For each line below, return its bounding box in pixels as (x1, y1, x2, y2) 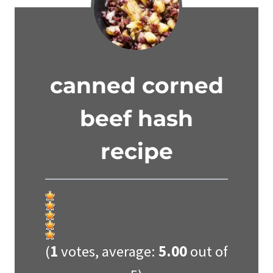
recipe (100, 138, 173, 165)
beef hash (80, 105, 193, 132)
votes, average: (58, 242, 158, 261)
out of (187, 242, 228, 261)
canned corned (49, 72, 224, 99)
